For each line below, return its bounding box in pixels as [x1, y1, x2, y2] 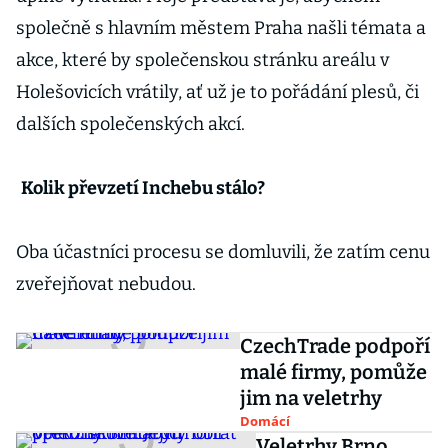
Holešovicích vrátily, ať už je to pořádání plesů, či [16, 81, 419, 103]
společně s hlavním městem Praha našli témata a [16, 17, 426, 39]
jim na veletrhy [239, 386, 382, 410]
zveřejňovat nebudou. [16, 273, 196, 295]
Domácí [239, 412, 290, 430]
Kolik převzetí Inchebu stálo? [20, 177, 265, 199]
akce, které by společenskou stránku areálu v [16, 49, 389, 71]
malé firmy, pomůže [239, 360, 427, 384]
